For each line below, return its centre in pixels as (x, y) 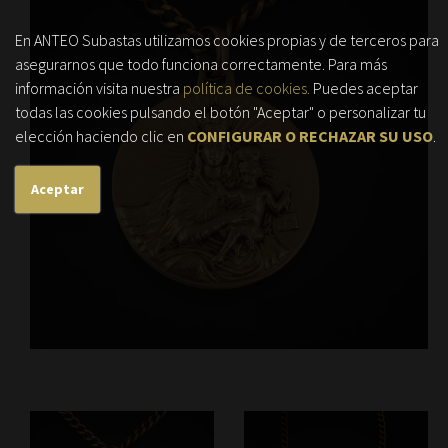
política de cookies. (246, 88)
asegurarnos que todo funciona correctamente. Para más (201, 64)
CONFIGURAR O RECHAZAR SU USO (310, 136)
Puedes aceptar (364, 88)
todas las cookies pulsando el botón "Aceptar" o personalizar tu (220, 112)
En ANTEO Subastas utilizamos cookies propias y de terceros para (227, 40)
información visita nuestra (99, 88)
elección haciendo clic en (101, 136)
